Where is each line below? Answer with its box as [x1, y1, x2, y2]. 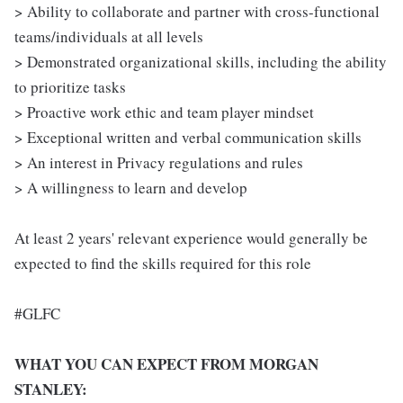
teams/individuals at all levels [14, 26, 203, 47]
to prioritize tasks [14, 76, 126, 97]
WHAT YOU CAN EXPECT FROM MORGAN [14, 353, 318, 375]
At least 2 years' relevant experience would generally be [14, 228, 368, 248]
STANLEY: [14, 378, 87, 400]
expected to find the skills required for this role [14, 253, 311, 273]
